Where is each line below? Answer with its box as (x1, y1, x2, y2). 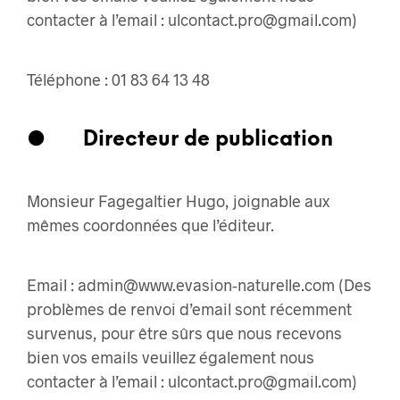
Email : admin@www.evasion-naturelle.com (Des (27, 275, 371, 296)
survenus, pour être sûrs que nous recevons (27, 323, 342, 344)
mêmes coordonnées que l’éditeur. (27, 215, 274, 236)
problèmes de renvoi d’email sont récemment (27, 299, 352, 320)
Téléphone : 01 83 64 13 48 (27, 70, 210, 90)
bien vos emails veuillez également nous (27, 347, 314, 368)
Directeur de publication (83, 129, 333, 152)
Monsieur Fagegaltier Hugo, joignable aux (27, 191, 329, 212)
